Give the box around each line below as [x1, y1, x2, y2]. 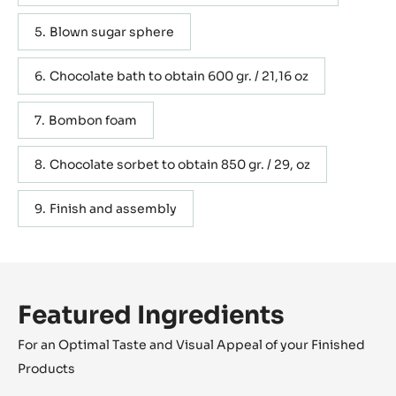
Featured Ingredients [18, 300, 285, 331]
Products [18, 361, 75, 377]
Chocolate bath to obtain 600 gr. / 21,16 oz [49, 68, 309, 85]
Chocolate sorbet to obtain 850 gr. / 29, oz [49, 156, 311, 173]
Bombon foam [49, 112, 138, 129]
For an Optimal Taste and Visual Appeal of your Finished [18, 337, 365, 354]
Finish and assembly [49, 201, 178, 217]
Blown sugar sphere [49, 24, 175, 41]
